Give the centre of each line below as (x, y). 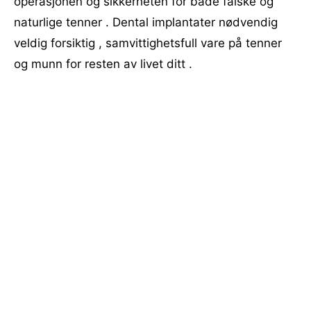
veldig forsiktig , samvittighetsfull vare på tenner (148, 43)
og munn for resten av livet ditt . (103, 64)
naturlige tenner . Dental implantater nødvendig (146, 22)
